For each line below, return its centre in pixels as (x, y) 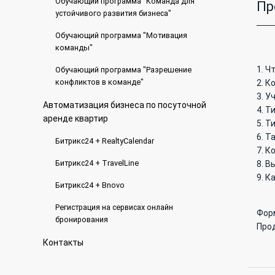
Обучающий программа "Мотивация (121, 35)
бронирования (81, 219)
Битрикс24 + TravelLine (97, 163)
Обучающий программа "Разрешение (123, 70)
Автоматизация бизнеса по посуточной (124, 105)
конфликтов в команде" (99, 82)
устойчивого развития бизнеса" (113, 13)
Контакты (63, 242)
